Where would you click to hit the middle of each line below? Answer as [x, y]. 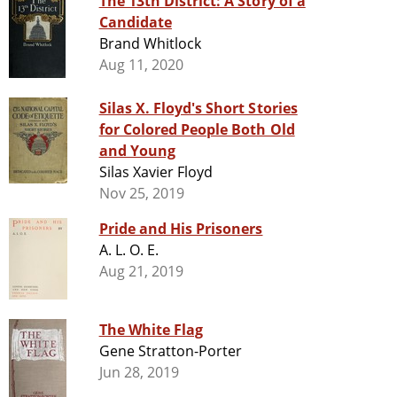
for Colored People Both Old [197, 130]
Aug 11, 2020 [141, 65]
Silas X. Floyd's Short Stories [198, 109]
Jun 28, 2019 [139, 373]
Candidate [135, 23]
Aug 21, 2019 [141, 272]
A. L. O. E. [128, 250]
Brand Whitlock [150, 44]
